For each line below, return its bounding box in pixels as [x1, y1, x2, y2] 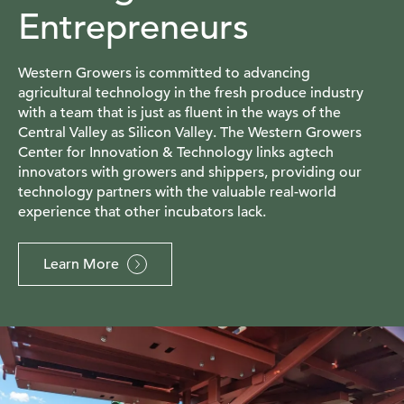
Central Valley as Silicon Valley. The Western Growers [18, 124, 362, 142]
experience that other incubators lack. [18, 203, 266, 222]
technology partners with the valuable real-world [18, 183, 336, 202]
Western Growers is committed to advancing [18, 64, 310, 83]
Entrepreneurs [18, 5, 249, 50]
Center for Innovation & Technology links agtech [18, 143, 334, 162]
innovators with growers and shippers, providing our [18, 163, 362, 182]
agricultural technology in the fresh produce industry [18, 84, 363, 103]
